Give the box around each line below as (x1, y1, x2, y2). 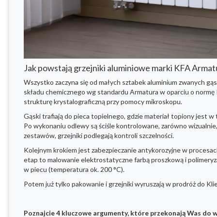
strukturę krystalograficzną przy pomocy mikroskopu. (24, 97, 182, 106)
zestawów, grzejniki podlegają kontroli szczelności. (24, 131, 174, 140)
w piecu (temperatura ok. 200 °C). (24, 165, 124, 174)
